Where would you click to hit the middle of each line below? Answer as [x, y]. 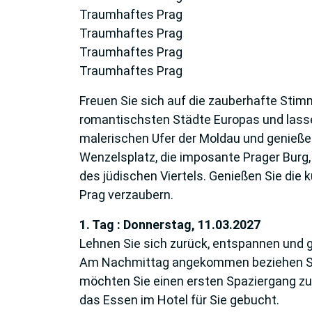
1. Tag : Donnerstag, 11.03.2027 [170, 224]
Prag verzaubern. [126, 194]
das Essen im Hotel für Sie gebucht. [179, 299]
